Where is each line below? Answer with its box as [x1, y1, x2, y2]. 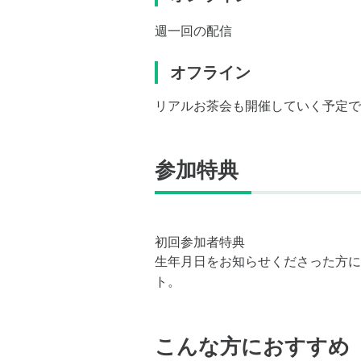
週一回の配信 [155, 24, 232, 38]
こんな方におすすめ [155, 334, 350, 359]
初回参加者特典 [155, 235, 245, 249]
